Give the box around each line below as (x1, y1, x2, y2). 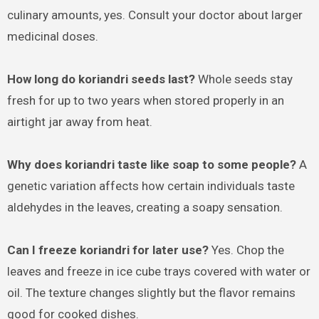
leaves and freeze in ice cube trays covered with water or (6, 263, 310, 278)
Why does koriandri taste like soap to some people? (6, 157, 296, 172)
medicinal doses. (6, 28, 98, 43)
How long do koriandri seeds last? (6, 71, 195, 86)
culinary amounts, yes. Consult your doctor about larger (6, 7, 303, 22)
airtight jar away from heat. (6, 114, 152, 129)
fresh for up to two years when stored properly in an (6, 93, 284, 108)
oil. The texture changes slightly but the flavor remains (6, 285, 296, 300)
